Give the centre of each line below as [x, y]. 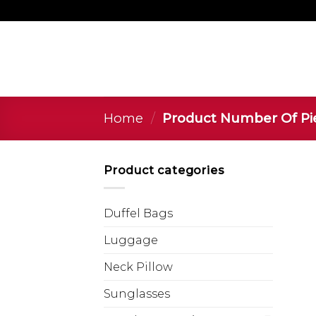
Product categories [164, 170]
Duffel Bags [138, 213]
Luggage [131, 240]
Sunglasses [137, 293]
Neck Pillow [138, 267]
